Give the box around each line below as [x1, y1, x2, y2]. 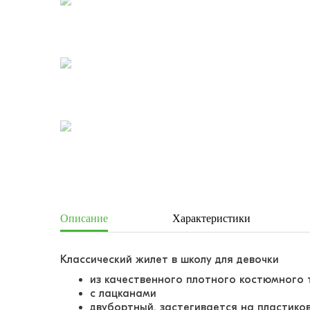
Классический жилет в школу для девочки [60, 253, 279, 266]
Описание [60, 212, 108, 224]
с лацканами [90, 287, 160, 300]
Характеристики [172, 212, 251, 224]
